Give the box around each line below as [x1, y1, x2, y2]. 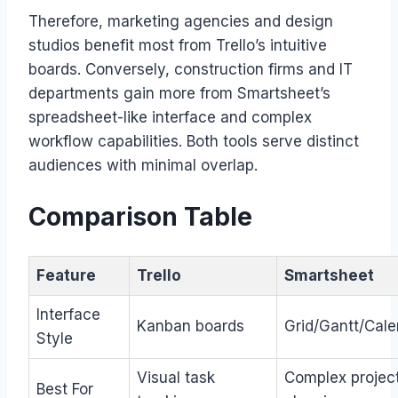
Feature [36, 267, 96, 284]
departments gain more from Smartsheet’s [28, 84, 330, 102]
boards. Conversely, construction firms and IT [28, 60, 353, 78]
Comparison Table [28, 201, 252, 232]
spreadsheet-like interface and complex [28, 107, 312, 126]
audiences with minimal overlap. [28, 155, 258, 174]
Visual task [137, 369, 215, 386]
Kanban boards [137, 317, 244, 335]
